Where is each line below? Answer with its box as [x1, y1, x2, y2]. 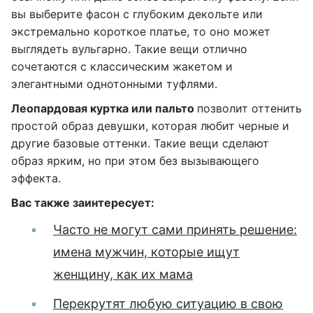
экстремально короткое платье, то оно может [11, 24, 270, 38]
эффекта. [11, 171, 61, 185]
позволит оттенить [197, 101, 302, 115]
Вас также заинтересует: [11, 196, 154, 210]
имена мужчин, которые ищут [53, 245, 240, 259]
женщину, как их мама [53, 267, 193, 282]
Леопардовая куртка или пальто [11, 101, 197, 115]
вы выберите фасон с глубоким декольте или [11, 7, 263, 21]
